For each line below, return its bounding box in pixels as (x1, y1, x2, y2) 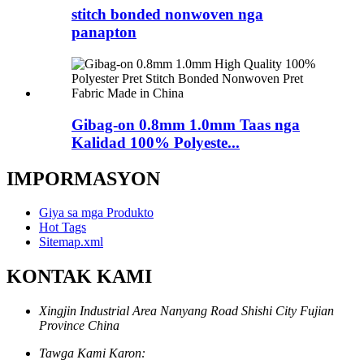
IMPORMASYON (6, 167, 160, 189)
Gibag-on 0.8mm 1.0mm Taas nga (71, 115, 300, 133)
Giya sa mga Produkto (39, 206, 154, 220)
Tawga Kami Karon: (39, 346, 145, 361)
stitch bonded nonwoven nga (71, 6, 263, 24)
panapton (71, 24, 136, 41)
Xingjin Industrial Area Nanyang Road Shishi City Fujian (39, 304, 334, 318)
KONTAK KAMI (6, 266, 152, 288)
